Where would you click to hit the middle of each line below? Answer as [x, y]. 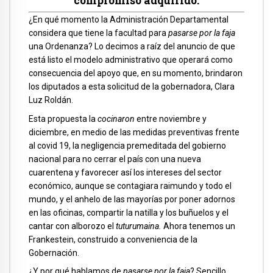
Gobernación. [54, 253]
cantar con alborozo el [72, 226]
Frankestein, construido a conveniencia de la [113, 239]
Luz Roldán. [51, 100]
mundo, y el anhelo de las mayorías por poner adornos [132, 199]
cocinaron [116, 119]
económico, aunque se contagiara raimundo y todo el [130, 186]
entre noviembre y [171, 119]
